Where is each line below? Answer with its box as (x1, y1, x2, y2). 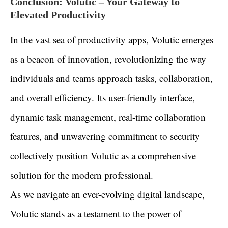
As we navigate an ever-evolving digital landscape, (10, 188, 205, 201)
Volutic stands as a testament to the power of (10, 207, 181, 220)
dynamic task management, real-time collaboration (10, 110, 206, 124)
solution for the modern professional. (10, 168, 153, 182)
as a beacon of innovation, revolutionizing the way (10, 52, 206, 66)
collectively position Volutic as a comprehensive (10, 149, 196, 162)
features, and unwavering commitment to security (10, 130, 200, 143)
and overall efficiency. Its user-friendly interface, (10, 91, 195, 104)
